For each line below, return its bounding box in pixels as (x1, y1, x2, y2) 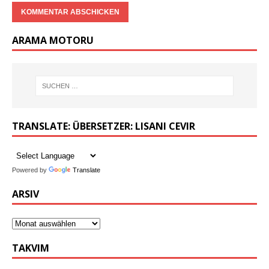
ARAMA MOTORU (12, 34, 94, 47)
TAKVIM (12, 241, 49, 255)
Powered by (12, 166, 49, 174)
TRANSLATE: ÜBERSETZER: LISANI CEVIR (12, 119, 195, 133)
